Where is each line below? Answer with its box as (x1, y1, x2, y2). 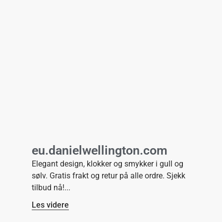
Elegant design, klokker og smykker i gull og (32, 159, 183, 169)
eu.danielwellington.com (32, 143, 167, 158)
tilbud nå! (32, 183, 64, 193)
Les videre (32, 200, 69, 210)
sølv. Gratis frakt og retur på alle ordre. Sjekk (32, 171, 185, 181)
